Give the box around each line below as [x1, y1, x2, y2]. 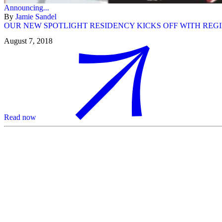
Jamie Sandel [15, 12, 56, 21]
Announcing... [4, 3, 49, 12]
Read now [4, 113, 36, 122]
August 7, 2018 [4, 37, 53, 46]
